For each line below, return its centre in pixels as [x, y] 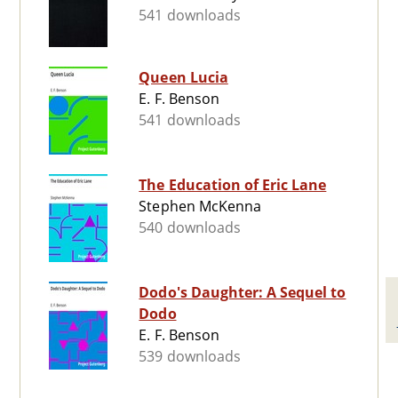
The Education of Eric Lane [233, 185]
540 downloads [190, 228]
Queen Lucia [183, 78]
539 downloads [190, 357]
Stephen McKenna [200, 207]
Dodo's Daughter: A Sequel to [243, 293]
